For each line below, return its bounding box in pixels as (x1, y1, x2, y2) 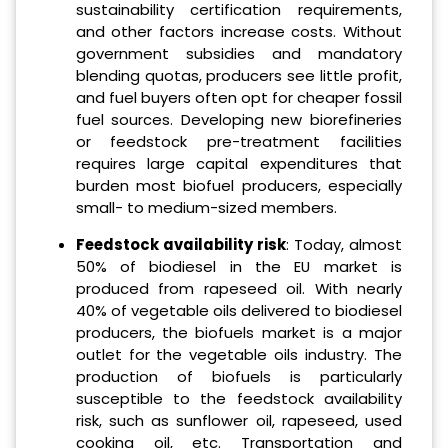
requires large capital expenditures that (75, 153, 402, 175)
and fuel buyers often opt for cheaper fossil (75, 87, 402, 109)
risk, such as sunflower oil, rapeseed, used (75, 410, 402, 431)
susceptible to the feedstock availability (75, 388, 402, 409)
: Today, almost (285, 234, 403, 255)
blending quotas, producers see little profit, (75, 65, 402, 87)
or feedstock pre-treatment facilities (75, 131, 402, 153)
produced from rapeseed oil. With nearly (75, 278, 402, 299)
